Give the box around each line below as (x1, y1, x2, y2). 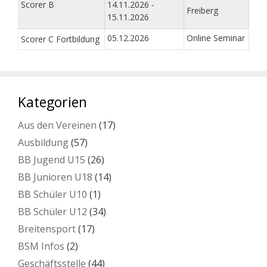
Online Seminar (187, 32, 245, 44)
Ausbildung (18, 136, 69, 150)
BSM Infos (18, 240, 64, 253)
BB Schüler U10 (18, 188, 87, 201)
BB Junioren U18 (18, 170, 92, 184)
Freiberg (187, 5, 218, 17)
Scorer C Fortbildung (21, 33, 100, 45)
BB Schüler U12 (18, 205, 87, 219)
